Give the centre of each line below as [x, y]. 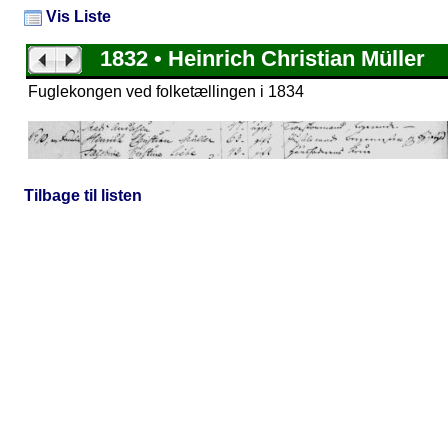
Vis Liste [76, 16]
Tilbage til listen [83, 195]
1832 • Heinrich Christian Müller [253, 58]
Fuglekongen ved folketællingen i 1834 [166, 91]
